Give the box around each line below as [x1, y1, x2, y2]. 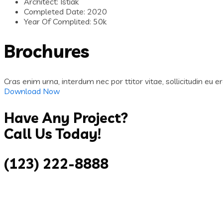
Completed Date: [24, 6, 87, 17]
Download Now [4, 86, 60, 97]
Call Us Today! [4, 125, 101, 143]
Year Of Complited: [24, 16, 93, 27]
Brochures [4, 40, 89, 63]
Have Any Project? [4, 109, 128, 127]
